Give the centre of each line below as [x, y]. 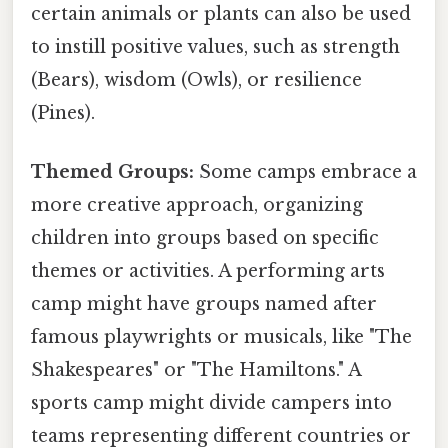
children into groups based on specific [205, 238]
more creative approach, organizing [197, 205]
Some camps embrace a [305, 172]
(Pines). [63, 113]
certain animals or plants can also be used [221, 14]
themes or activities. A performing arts [208, 271]
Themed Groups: [112, 172]
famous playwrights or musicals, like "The [221, 337]
